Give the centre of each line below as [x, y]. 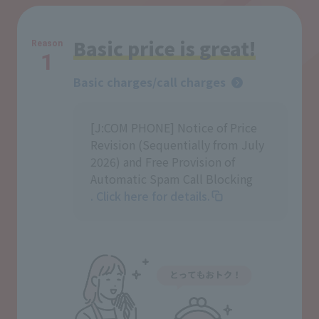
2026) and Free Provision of [163, 161]
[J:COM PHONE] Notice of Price [174, 127]
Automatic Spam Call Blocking [172, 178]
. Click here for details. [150, 195]
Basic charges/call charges [150, 82]
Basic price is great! [164, 48]
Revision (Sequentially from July [177, 144]
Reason [47, 43]
